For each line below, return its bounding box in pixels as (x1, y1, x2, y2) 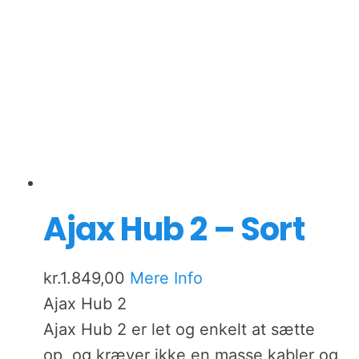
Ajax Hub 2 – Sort (43, 207, 305, 252)
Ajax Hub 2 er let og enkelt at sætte (43, 320, 316, 340)
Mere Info (130, 268, 204, 288)
